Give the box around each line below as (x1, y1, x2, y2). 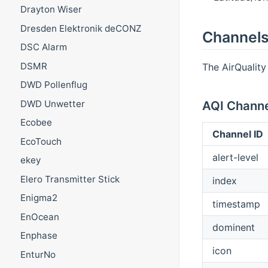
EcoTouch (20, 135, 62, 147)
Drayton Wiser (20, 4, 82, 16)
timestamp (212, 198, 260, 211)
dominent (212, 221, 255, 234)
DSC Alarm (20, 41, 67, 53)
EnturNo (20, 248, 56, 260)
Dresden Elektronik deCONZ (20, 22, 141, 34)
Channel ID (212, 128, 263, 141)
